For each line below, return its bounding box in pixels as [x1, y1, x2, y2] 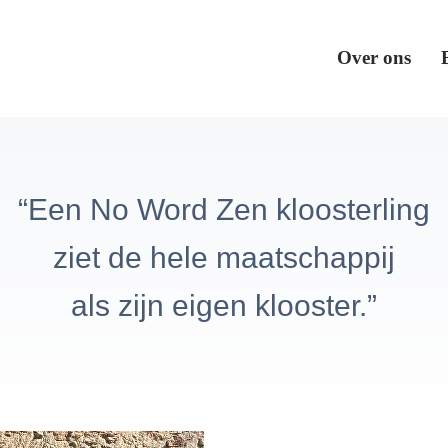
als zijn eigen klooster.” [71, 289, 377, 322]
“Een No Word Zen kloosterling [18, 193, 430, 226]
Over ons [337, 47, 411, 68]
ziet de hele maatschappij [53, 241, 395, 274]
